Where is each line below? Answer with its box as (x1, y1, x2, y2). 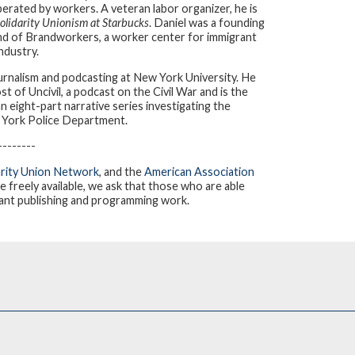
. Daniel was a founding (149, 16, 265, 30)
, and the (99, 164, 144, 178)
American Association (144, 164, 254, 178)
